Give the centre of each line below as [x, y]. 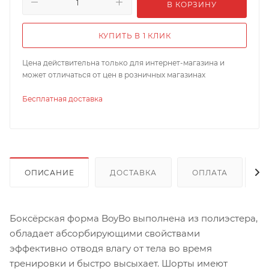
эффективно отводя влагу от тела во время [111, 248]
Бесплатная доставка [62, 98]
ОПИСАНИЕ [50, 172]
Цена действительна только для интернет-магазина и [123, 62]
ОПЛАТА [210, 172]
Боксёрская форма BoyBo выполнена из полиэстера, [134, 218]
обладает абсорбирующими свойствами [105, 233]
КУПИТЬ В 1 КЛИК [134, 35]
